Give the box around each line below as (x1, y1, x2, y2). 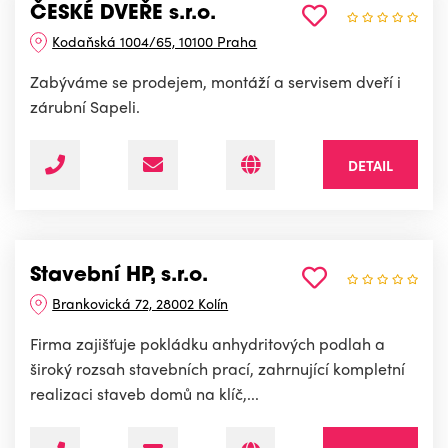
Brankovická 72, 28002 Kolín (52, 293, 229, 314)
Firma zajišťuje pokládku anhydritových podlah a (30, 332, 385, 356)
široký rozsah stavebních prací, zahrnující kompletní (30, 357, 405, 381)
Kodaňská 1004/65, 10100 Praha (52, 31, 258, 52)
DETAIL (348, 155, 393, 176)
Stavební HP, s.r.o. (30, 266, 208, 287)
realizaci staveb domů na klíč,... (30, 382, 259, 406)
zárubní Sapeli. (30, 95, 140, 119)
